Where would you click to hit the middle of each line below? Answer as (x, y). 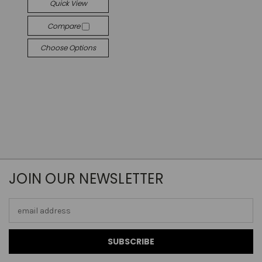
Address (24, 217)
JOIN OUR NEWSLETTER (86, 179)
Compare (64, 26)
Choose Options (68, 48)
